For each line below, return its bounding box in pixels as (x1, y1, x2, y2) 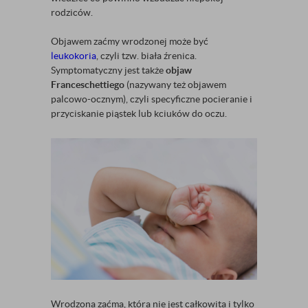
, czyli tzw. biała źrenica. (96, 50, 197, 61)
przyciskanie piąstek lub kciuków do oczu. (51, 108, 227, 119)
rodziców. (51, 7, 93, 18)
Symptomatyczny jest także (51, 65, 166, 76)
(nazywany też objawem (124, 79, 226, 90)
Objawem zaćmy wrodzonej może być (51, 36, 208, 47)
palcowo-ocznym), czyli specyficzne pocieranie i (51, 93, 252, 104)
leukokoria (51, 50, 96, 61)
